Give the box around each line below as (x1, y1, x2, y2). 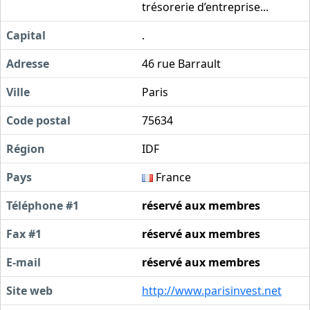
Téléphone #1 (6, 197, 79, 213)
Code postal (6, 112, 71, 128)
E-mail (6, 254, 41, 270)
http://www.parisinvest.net (142, 282, 282, 298)
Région (6, 140, 45, 156)
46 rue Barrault (142, 55, 221, 71)
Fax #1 (6, 226, 42, 241)
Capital (6, 27, 46, 43)
